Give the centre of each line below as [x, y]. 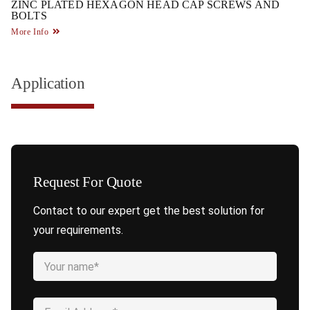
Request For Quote [88, 181]
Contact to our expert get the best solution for [149, 210]
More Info [30, 31]
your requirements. [78, 230]
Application [48, 83]
